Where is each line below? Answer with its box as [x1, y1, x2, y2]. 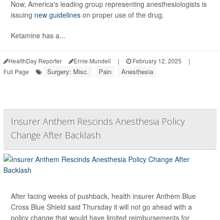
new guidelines [34, 10, 81, 20]
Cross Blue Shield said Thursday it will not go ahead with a [11, 202, 192, 212]
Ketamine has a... [11, 30, 65, 41]
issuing [11, 10, 34, 20]
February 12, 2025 [131, 56, 182, 65]
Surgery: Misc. [47, 67, 89, 77]
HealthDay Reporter [8, 56, 62, 65]
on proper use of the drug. [81, 10, 164, 20]
